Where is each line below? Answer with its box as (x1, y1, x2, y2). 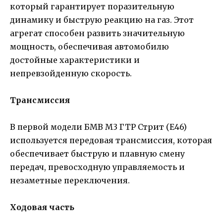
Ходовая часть (10, 202, 74, 213)
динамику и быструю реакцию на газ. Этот (10, 14, 194, 25)
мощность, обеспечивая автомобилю (10, 41, 169, 52)
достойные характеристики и (10, 55, 140, 65)
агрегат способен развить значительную (10, 28, 185, 38)
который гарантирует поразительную (10, 1, 174, 11)
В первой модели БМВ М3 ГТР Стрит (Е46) (10, 121, 187, 132)
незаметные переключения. (10, 175, 130, 185)
